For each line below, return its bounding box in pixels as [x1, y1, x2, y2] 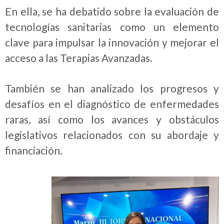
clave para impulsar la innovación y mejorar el [5, 36, 219, 49]
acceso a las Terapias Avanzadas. [5, 51, 152, 64]
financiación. [5, 143, 62, 156]
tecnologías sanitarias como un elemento [5, 20, 219, 33]
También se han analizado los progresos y [5, 81, 219, 94]
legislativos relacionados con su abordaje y [5, 128, 219, 141]
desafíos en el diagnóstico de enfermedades [5, 97, 219, 110]
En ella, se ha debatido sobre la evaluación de [5, 5, 219, 18]
